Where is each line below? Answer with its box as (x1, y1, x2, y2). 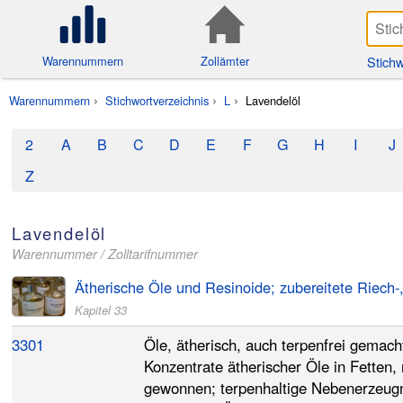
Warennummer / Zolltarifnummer (11, 244, 198, 263)
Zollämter (201, 52, 250, 70)
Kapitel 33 (74, 300, 127, 318)
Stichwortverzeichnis (105, 91, 210, 109)
